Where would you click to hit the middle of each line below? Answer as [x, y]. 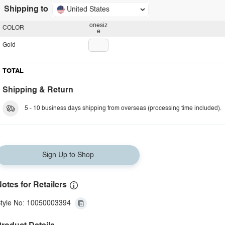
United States [88, 10]
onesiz [98, 25]
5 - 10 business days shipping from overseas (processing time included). [123, 108]
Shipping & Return [38, 90]
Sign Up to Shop [68, 155]
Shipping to [26, 10]
